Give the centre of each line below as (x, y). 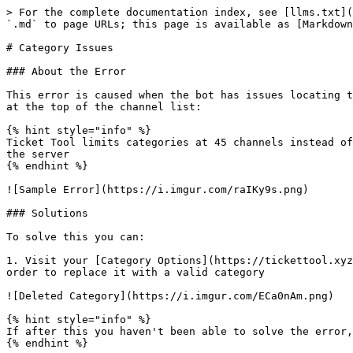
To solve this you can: (76, 237)
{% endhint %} (47, 166)
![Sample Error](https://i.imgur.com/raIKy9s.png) (158, 190)
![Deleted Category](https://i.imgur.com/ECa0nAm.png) (170, 296)
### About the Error (66, 71)
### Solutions (47, 213)
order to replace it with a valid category (136, 272)
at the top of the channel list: (104, 107)
